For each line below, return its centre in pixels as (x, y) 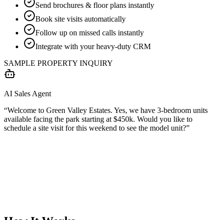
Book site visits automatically (81, 19)
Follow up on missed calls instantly (90, 32)
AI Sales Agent (27, 93)
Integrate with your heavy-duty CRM (93, 46)
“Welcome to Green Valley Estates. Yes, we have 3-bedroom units (106, 110)
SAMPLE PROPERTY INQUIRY (58, 63)
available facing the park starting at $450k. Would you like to (98, 119)
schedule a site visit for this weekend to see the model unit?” (97, 128)
